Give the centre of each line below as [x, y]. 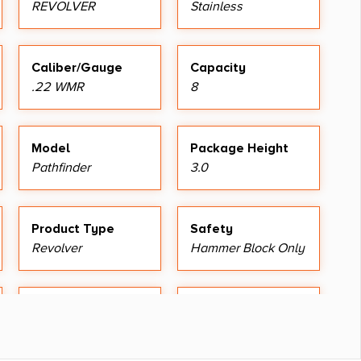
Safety [212, 228]
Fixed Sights [66, 328]
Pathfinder [61, 167]
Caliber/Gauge [77, 67]
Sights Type [227, 309]
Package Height [239, 148]
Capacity [218, 67]
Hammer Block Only [247, 248]
